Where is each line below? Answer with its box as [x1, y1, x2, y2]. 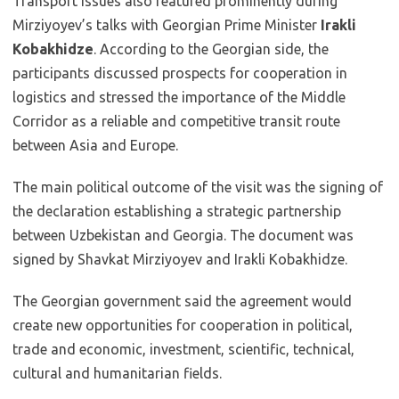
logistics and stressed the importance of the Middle [12, 89, 346, 105]
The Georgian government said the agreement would [12, 293, 352, 309]
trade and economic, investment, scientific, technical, [12, 341, 354, 357]
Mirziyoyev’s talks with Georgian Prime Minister [12, 17, 321, 33]
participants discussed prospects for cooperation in [12, 65, 347, 81]
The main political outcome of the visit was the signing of [12, 179, 383, 195]
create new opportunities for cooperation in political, [12, 317, 353, 333]
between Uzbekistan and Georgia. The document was [12, 227, 354, 243]
